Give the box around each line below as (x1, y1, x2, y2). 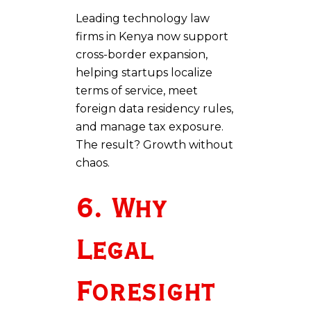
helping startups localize (76, 65, 212, 79)
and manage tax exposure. (76, 119, 224, 133)
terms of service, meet (76, 83, 198, 97)
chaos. (76, 155, 110, 169)
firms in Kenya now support (76, 29, 228, 43)
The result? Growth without (76, 137, 233, 151)
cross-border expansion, (76, 47, 208, 61)
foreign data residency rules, (76, 101, 233, 115)
